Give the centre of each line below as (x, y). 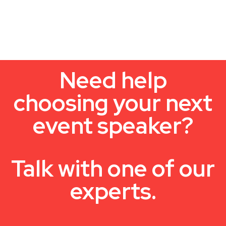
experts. (113, 191)
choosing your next (113, 103)
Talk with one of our (113, 168)
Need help (113, 80)
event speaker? (113, 126)
